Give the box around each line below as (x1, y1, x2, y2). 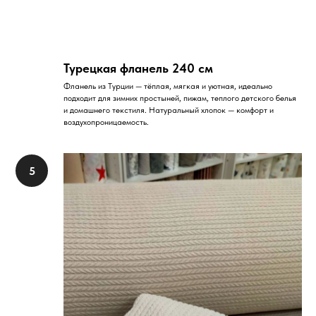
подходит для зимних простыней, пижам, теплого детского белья (63, 92, 296, 103)
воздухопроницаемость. (63, 116, 149, 127)
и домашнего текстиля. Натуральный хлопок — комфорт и (63, 104, 274, 115)
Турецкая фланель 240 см (63, 60, 213, 75)
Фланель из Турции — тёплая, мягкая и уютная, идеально (63, 80, 272, 91)
